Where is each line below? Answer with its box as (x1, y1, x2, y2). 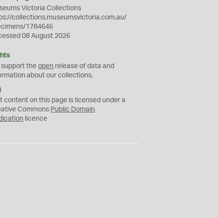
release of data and (54, 63, 115, 70)
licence (23, 115, 48, 122)
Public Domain (51, 106, 95, 113)
